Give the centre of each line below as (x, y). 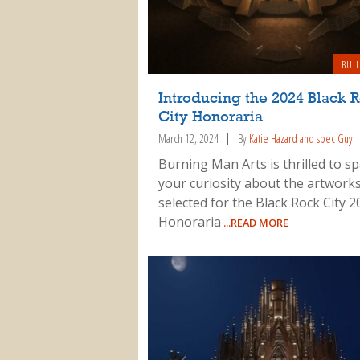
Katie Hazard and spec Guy (301, 138)
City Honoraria (210, 117)
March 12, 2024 (188, 138)
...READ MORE (254, 223)
